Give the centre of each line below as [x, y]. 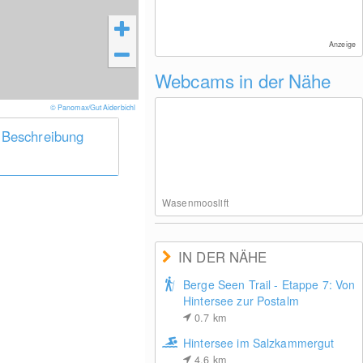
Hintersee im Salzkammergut [258, 343]
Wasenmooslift [195, 202]
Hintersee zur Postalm [241, 301]
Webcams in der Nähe [243, 80]
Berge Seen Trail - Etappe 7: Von [269, 284]
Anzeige [342, 44]
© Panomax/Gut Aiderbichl [94, 107]
